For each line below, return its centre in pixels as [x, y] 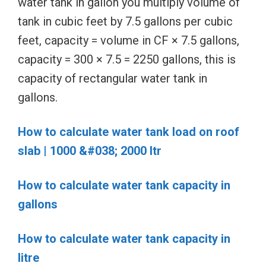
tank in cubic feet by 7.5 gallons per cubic [125, 21]
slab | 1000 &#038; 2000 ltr [90, 151]
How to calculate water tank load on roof [129, 132]
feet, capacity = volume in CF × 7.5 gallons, [129, 40]
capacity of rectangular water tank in [113, 78]
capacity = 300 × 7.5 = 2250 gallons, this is [127, 59]
